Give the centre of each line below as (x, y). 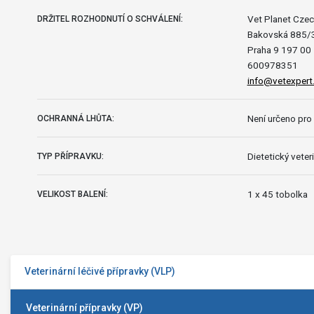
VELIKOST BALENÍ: (72, 194)
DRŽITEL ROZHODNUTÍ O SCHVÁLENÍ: (110, 19)
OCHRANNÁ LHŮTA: (75, 118)
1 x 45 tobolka (277, 194)
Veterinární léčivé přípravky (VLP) (100, 272)
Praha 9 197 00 (279, 49)
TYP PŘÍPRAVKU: (70, 156)
